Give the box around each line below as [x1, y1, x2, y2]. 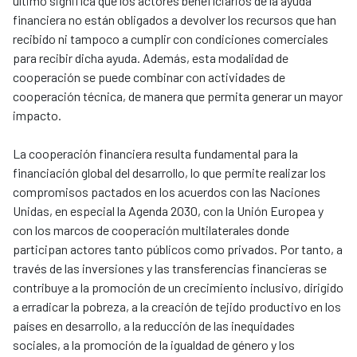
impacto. [13, 108, 61, 124]
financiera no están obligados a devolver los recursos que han [13, 12, 336, 28]
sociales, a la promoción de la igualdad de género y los [13, 337, 295, 353]
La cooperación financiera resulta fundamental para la [13, 146, 298, 162]
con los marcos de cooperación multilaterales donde [13, 222, 289, 238]
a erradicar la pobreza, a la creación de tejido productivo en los [13, 299, 341, 315]
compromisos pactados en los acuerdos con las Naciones [13, 184, 320, 200]
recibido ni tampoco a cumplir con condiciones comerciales [13, 31, 328, 47]
